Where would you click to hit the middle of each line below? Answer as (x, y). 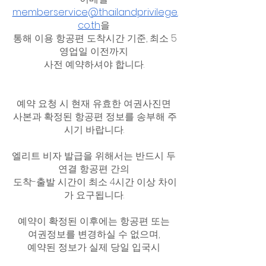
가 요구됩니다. (95, 195)
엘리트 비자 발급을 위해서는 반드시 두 (95, 156)
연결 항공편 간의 (95, 169)
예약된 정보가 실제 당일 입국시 (95, 247)
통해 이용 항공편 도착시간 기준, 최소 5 (95, 38)
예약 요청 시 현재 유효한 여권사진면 (95, 103)
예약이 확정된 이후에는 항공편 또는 (95, 221)
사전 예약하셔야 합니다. (95, 64)
